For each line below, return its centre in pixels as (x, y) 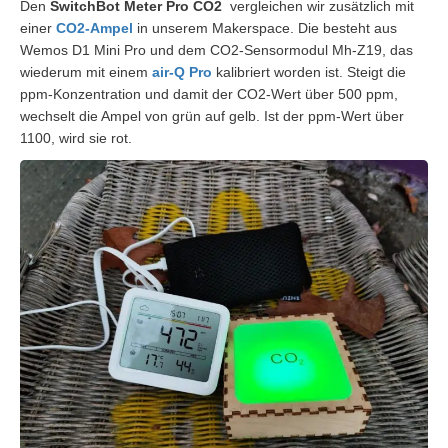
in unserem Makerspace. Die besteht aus (267, 27)
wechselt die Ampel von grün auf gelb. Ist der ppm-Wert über (212, 115)
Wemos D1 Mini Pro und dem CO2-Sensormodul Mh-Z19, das (216, 49)
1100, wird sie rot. (76, 137)
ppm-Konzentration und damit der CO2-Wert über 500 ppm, (209, 93)
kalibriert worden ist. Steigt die (309, 71)
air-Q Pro (182, 71)
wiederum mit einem (86, 71)
